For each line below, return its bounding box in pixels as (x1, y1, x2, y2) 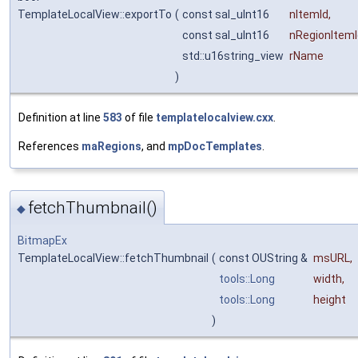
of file (122, 111, 156, 125)
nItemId (289, 8, 328, 22)
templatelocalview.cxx (156, 111, 273, 125)
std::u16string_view (182, 50, 286, 63)
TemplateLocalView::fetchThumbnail (18, 252, 209, 265)
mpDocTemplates (168, 140, 262, 153)
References (18, 140, 82, 153)
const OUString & (219, 252, 310, 265)
